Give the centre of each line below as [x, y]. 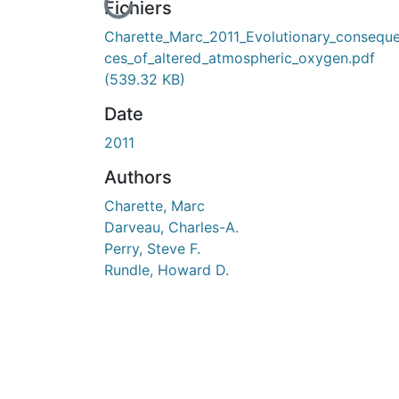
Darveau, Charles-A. [171, 227]
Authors [138, 177]
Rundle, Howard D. [167, 269]
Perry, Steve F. [152, 248]
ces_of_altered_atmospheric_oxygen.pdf [240, 57]
